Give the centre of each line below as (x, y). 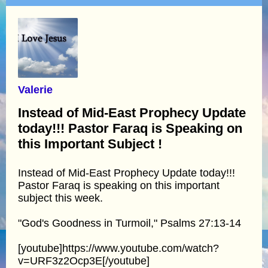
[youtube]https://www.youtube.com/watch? (118, 248)
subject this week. (60, 198)
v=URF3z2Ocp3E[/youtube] (84, 261)
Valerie (35, 89)
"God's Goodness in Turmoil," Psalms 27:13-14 (130, 223)
